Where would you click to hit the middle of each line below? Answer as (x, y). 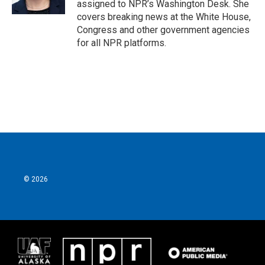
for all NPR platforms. (122, 43)
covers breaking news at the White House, (164, 17)
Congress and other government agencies (163, 30)
